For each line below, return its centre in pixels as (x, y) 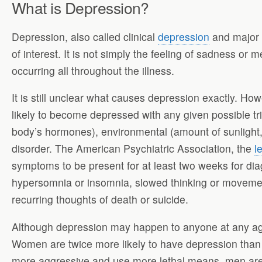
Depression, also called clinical (85, 36)
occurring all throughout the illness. (93, 70)
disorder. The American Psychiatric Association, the (133, 149)
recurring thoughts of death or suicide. (100, 199)
